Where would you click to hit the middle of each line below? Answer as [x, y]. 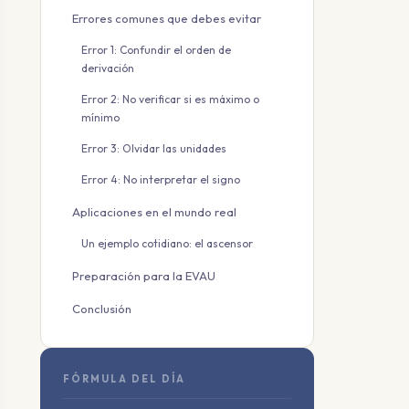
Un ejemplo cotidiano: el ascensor [167, 243]
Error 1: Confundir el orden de [156, 50]
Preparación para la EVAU [144, 276]
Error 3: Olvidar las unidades [154, 148]
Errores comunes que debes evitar [167, 18]
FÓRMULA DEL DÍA [124, 379]
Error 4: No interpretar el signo [161, 179]
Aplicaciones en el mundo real [154, 212]
